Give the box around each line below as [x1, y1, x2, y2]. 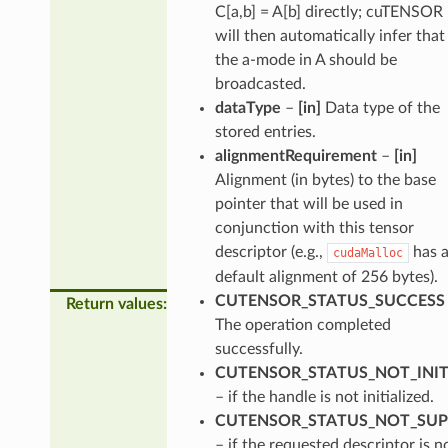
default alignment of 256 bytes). [214, 268, 438, 285]
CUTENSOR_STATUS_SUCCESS [214, 292, 445, 309]
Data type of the [320, 99, 440, 116]
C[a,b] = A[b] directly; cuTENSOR [214, 3, 443, 20]
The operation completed [214, 316, 391, 333]
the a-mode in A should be [214, 51, 397, 68]
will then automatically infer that [214, 27, 445, 44]
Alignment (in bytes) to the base [214, 171, 436, 188]
